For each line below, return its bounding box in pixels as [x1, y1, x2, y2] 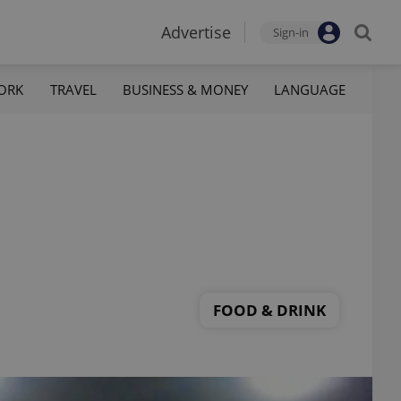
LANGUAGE [273, 80, 346, 98]
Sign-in [273, 24, 309, 40]
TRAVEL [49, 80, 97, 98]
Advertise [161, 21, 231, 43]
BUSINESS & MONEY [122, 80, 248, 98]
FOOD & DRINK [213, 299, 326, 320]
